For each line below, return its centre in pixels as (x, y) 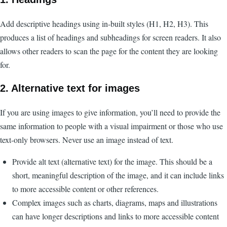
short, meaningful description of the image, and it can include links (118, 175)
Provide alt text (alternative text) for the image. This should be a (112, 161)
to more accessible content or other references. (85, 188)
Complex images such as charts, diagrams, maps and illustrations (115, 202)
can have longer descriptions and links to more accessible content (116, 216)
